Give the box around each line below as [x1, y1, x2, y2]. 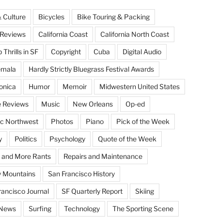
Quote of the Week [97, 134, 156, 143]
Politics [14, 134, 37, 143]
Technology [63, 204, 100, 213]
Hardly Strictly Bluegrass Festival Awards [28, 64, 154, 73]
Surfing [28, 204, 51, 213]
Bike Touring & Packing [77, 12, 150, 21]
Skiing [135, 186, 154, 195]
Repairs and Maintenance [63, 152, 142, 160]
